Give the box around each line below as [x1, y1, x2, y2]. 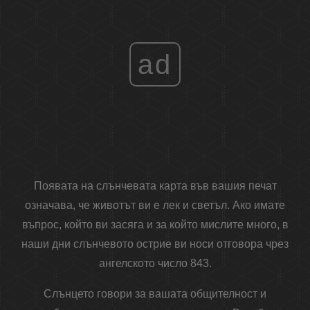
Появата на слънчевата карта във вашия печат [33, 180, 277, 192]
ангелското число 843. [98, 257, 212, 270]
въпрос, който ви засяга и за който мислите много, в [21, 219, 289, 231]
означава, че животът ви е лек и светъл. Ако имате [25, 199, 285, 212]
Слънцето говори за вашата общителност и [44, 288, 266, 300]
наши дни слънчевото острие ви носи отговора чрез [21, 238, 289, 250]
